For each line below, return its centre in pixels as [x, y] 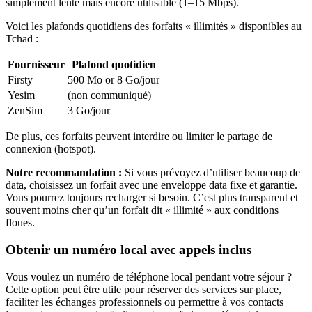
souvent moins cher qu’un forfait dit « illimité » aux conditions [142, 210]
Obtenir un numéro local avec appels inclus [128, 249]
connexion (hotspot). [51, 149]
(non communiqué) [109, 95]
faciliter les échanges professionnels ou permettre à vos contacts [145, 302]
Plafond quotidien [114, 65]
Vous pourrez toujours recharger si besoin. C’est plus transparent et [152, 198]
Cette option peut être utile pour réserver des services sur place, [143, 289]
